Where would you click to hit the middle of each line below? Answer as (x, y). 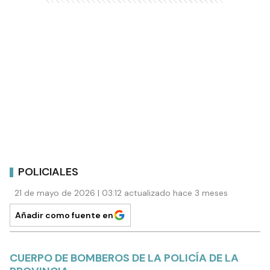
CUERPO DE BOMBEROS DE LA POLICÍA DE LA (124, 258)
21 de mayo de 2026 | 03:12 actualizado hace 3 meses (121, 193)
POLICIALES (48, 171)
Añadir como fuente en (64, 215)
